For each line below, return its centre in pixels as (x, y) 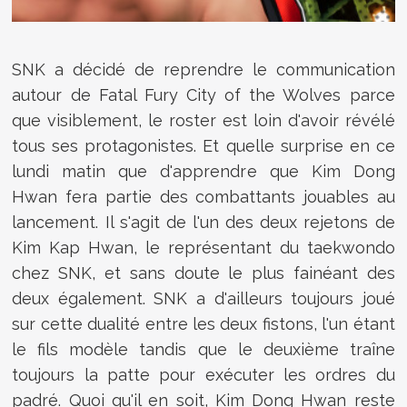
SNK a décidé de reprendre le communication (203, 69)
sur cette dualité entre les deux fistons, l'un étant (203, 323)
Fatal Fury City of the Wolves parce (247, 94)
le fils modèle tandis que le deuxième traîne (203, 349)
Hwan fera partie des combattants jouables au (203, 196)
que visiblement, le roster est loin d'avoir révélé (203, 120)
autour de (55, 94)
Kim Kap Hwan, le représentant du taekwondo (203, 247)
